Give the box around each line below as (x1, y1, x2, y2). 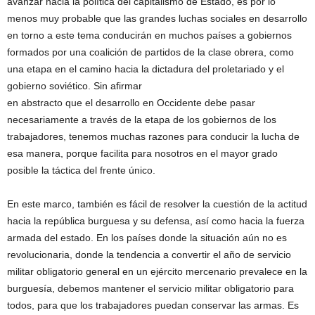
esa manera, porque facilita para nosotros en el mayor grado (7, 148, 278, 160)
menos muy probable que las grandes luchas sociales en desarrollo (7, 13, 307, 25)
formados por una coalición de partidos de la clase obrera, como (7, 46, 294, 58)
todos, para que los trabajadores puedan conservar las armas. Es (7, 300, 299, 311)
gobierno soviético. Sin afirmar (7, 80, 142, 92)
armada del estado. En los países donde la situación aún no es (7, 232, 287, 244)
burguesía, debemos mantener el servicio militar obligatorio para (7, 283, 294, 295)
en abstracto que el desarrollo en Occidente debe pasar (7, 97, 255, 109)
